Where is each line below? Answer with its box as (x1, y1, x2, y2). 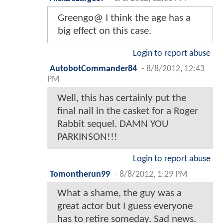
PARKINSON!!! (57, 132, 117, 143)
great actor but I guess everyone (57, 201, 193, 212)
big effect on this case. (58, 26, 151, 37)
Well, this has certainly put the (57, 93, 186, 104)
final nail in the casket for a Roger (57, 106, 198, 117)
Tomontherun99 (50, 170, 110, 179)
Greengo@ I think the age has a (58, 13, 191, 24)
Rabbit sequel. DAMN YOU (57, 119, 168, 130)
